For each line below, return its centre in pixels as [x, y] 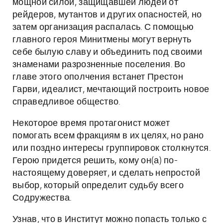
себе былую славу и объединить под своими [107, 52]
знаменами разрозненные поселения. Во [99, 65]
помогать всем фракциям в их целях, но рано [108, 136]
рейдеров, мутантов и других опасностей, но [107, 15]
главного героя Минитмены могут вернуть [102, 40]
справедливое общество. [66, 102]
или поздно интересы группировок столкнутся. [111, 148]
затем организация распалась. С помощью [103, 27]
